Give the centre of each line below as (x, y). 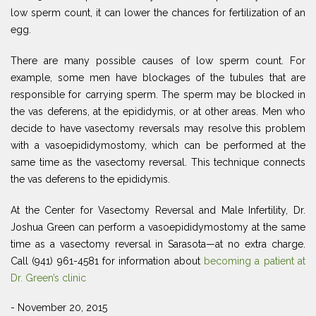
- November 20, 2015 (59, 308)
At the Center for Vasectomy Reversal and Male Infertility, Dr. (158, 211)
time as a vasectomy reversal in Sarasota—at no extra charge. (158, 244)
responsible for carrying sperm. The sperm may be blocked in (158, 95)
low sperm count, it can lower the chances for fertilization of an (158, 13)
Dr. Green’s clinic (48, 278)
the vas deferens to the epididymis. (90, 180)
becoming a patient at (255, 261)
